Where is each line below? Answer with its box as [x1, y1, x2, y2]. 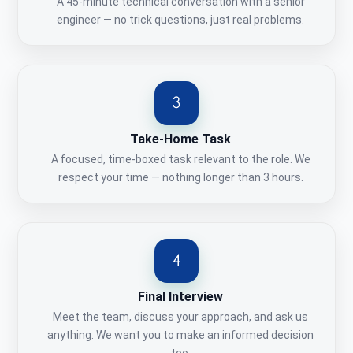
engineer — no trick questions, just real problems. [57, 13, 304, 27]
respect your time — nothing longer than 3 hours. [58, 171, 303, 184]
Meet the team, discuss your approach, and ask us [53, 310, 308, 324]
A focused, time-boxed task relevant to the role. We [50, 153, 310, 166]
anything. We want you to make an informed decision [47, 329, 314, 342]
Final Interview [138, 289, 223, 305]
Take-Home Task [130, 132, 231, 147]
